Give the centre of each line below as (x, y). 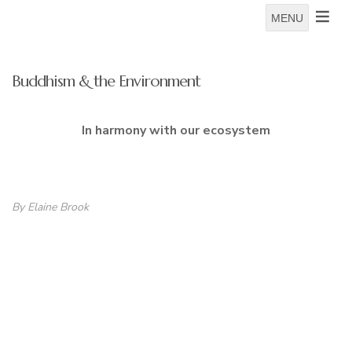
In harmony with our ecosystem (176, 130)
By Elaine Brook (50, 207)
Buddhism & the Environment (106, 81)
